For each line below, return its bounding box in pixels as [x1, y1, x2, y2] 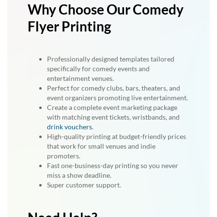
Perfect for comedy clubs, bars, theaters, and [47, 84, 180, 92]
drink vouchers [47, 123, 92, 131]
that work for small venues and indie [47, 142, 155, 150]
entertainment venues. [47, 74, 114, 82]
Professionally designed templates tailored [47, 55, 174, 63]
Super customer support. [47, 181, 121, 189]
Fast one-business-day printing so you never [47, 161, 178, 170]
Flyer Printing [28, 18, 111, 34]
